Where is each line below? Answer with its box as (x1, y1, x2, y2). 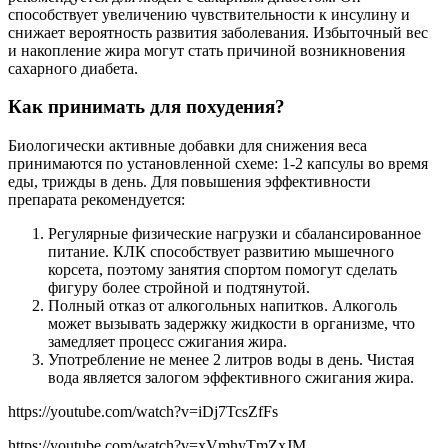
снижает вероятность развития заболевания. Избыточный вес (8, 23, 428, 41)
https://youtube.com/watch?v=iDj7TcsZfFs (8, 403, 278, 421)
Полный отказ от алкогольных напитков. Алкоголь (48, 297, 397, 315)
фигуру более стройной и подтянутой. (48, 279, 310, 297)
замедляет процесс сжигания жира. (48, 333, 287, 351)
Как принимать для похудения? (8, 96, 285, 118)
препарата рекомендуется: (8, 191, 185, 209)
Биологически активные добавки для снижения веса (8, 137, 367, 155)
